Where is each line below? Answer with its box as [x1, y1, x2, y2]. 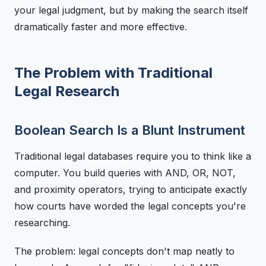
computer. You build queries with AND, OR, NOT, [14, 167, 236, 179]
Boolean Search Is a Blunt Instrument [14, 122, 245, 138]
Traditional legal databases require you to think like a [14, 150, 251, 162]
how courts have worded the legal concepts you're [14, 200, 246, 212]
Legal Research [14, 83, 119, 100]
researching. [14, 217, 70, 229]
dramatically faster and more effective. [14, 21, 187, 33]
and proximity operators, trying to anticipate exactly [14, 183, 247, 195]
